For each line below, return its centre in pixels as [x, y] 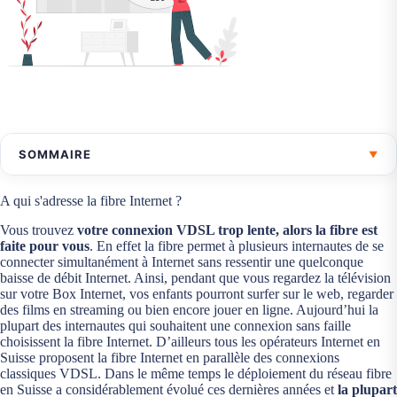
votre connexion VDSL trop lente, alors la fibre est [227, 230]
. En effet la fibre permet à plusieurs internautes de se [237, 245]
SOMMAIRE [55, 154]
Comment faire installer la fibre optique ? [153, 279]
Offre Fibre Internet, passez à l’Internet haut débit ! [187, 196]
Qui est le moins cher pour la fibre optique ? [162, 251]
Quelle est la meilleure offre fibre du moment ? [169, 306]
